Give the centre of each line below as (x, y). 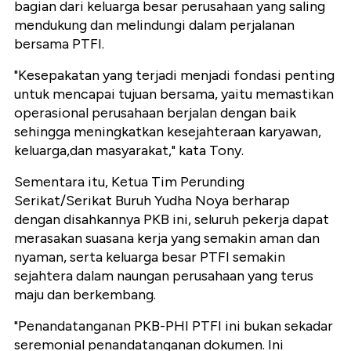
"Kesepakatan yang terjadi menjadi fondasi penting (174, 75)
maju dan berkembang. (85, 294)
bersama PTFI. (59, 43)
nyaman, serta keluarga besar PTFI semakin (150, 257)
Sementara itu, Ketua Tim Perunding (129, 181)
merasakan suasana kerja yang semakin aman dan (167, 238)
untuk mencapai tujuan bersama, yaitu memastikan (174, 94)
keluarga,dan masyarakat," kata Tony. (129, 150)
